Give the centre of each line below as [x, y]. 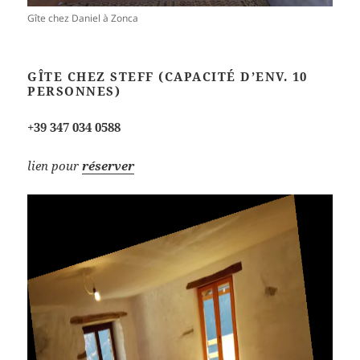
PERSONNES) [74, 91]
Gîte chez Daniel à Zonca [83, 18]
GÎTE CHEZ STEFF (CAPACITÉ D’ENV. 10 [168, 77]
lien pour [55, 166]
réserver [108, 166]
